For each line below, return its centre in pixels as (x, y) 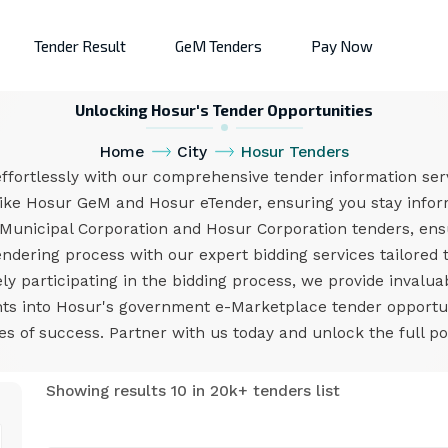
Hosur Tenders (294, 152)
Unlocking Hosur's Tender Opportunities (224, 109)
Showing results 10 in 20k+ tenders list (192, 390)
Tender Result (80, 45)
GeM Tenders (218, 45)
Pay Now (342, 45)
